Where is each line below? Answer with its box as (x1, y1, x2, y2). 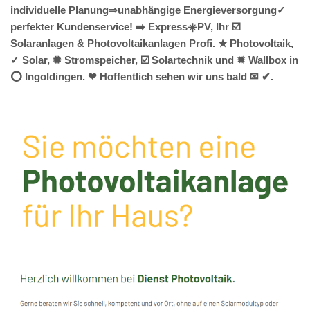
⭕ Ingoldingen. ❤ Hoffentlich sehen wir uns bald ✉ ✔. (10, 71, 273, 83)
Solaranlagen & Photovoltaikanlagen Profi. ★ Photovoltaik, (10, 37, 293, 50)
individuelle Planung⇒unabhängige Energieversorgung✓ (10, 4, 286, 17)
